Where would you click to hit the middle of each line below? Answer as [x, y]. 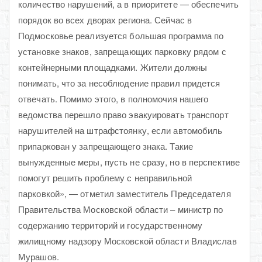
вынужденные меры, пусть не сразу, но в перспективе [129, 161]
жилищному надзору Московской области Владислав [127, 240]
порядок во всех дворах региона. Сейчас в [105, 19]
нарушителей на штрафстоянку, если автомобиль [120, 130]
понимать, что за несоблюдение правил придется [119, 82]
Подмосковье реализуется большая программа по [121, 35]
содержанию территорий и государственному [111, 225]
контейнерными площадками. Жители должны [113, 67]
